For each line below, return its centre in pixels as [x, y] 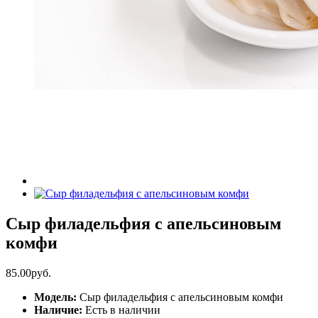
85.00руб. [28, 273]
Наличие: [60, 309]
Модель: [55, 297]
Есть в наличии [123, 309]
